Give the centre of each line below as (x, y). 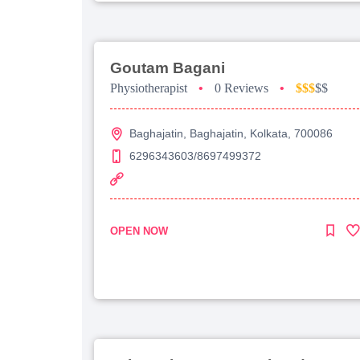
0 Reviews (241, 88)
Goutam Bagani (168, 67)
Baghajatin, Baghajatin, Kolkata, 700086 (231, 133)
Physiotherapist (149, 88)
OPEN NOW (139, 231)
